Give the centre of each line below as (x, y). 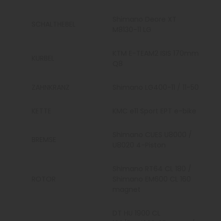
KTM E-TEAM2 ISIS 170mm (156, 54)
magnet (127, 190)
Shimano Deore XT (145, 19)
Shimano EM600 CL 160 (152, 179)
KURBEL (43, 58)
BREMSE (44, 140)
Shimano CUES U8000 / (152, 135)
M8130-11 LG (132, 30)
